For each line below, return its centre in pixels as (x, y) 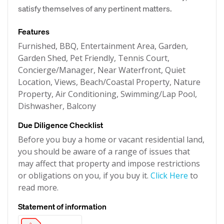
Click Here (169, 175)
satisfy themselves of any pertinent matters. (95, 8)
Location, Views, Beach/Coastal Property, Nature (109, 82)
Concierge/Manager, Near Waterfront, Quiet (102, 70)
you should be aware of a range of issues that (104, 151)
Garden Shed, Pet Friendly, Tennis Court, (94, 58)
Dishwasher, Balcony (57, 106)
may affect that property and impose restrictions (109, 163)
